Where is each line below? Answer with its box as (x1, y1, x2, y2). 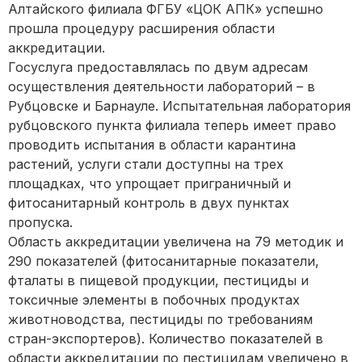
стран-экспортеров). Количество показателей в (8, 330, 323, 347)
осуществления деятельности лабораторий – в (8, 78, 315, 95)
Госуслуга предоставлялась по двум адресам (8, 58, 308, 75)
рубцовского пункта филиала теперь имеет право (8, 116, 336, 133)
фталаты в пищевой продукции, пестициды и (8, 271, 309, 288)
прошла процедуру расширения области (8, 19, 275, 36)
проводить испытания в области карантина (8, 136, 296, 153)
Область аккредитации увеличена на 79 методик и (8, 233, 343, 250)
